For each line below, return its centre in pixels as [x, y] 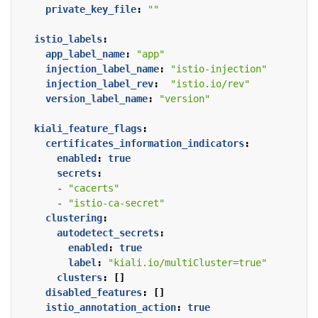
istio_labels [68, 39]
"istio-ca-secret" [116, 203]
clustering [74, 218]
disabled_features [94, 293]
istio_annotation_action [111, 308]
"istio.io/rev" [210, 84]
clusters [79, 278]
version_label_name [97, 99]
